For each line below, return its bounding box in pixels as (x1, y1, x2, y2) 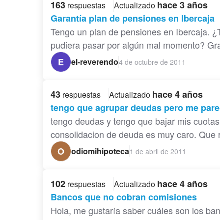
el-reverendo (71, 56, 118, 68)
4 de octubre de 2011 (119, 56, 186, 67)
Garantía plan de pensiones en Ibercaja (51, 12, 215, 25)
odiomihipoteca (71, 145, 129, 157)
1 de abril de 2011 (130, 146, 186, 156)
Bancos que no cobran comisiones (51, 191, 197, 204)
